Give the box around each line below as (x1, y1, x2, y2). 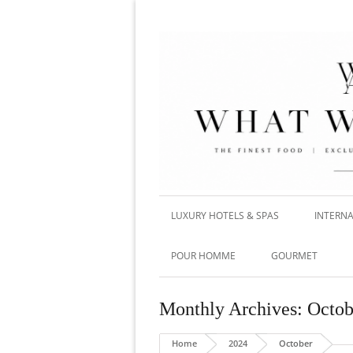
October (279, 336, 313, 349)
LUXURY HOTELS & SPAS (171, 208, 279, 222)
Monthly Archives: (159, 298, 307, 319)
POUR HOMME (171, 248, 236, 262)
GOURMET (271, 248, 318, 262)
